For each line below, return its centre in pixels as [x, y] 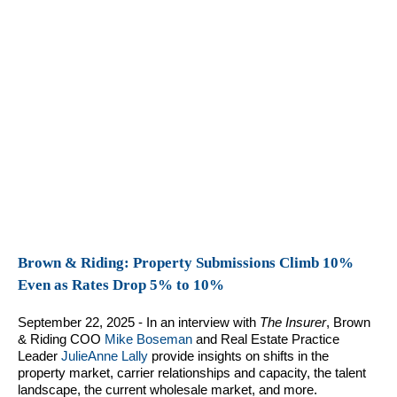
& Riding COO [61, 339]
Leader [39, 356]
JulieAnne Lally [105, 356]
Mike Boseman [148, 339]
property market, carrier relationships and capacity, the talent [192, 373]
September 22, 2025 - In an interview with [139, 323]
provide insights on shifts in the [238, 356]
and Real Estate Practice [266, 339]
